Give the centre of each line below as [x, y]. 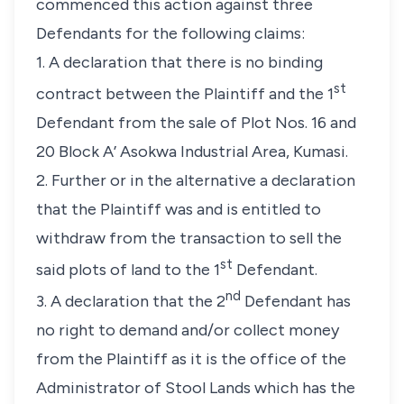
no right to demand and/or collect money [188, 330]
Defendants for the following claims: [170, 33]
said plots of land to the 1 [128, 270]
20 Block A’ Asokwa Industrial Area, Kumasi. [192, 151]
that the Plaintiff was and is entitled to [179, 209]
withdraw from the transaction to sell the [189, 238]
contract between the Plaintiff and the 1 [185, 94]
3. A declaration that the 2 [131, 301]
